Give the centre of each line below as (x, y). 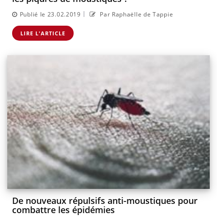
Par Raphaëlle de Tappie (136, 14)
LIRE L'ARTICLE (43, 33)
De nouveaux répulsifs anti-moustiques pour (105, 201)
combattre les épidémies (63, 210)
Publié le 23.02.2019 (50, 14)
